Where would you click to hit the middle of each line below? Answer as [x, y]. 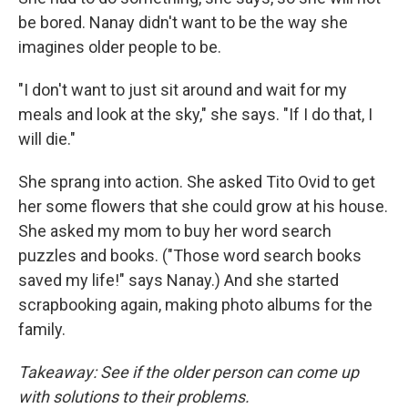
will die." [47, 139]
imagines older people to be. [120, 47]
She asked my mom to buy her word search [175, 231]
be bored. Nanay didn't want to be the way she [183, 23]
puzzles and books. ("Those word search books [190, 256]
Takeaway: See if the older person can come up [189, 372]
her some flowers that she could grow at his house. [203, 207]
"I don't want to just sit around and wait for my [183, 90]
